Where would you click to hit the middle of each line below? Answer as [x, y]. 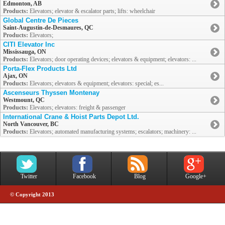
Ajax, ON [15, 76]
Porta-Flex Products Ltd [40, 69]
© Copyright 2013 [32, 195]
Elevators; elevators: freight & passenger [77, 108]
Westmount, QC [24, 100]
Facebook [84, 177]
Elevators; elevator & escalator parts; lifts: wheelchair [92, 11]
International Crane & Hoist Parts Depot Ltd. [71, 117]
